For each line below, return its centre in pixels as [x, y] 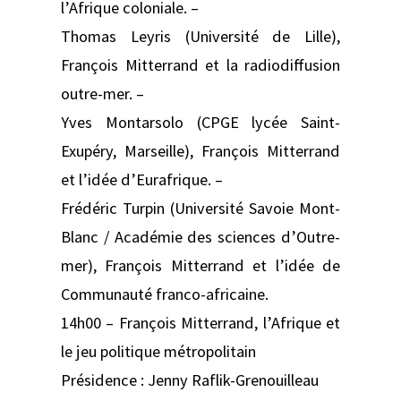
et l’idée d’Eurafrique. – [142, 179]
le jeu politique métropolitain [158, 351]
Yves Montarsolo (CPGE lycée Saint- [200, 122]
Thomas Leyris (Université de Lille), [200, 36]
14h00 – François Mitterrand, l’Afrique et [200, 322]
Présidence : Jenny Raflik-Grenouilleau [190, 380]
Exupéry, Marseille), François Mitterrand [200, 150]
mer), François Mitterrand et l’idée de [200, 265]
